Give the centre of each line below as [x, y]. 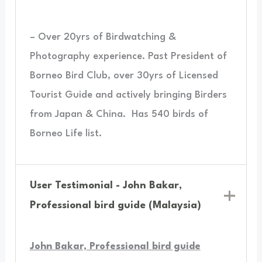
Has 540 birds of [170, 115]
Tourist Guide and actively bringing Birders [128, 95]
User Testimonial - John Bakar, [106, 185]
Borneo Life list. [65, 134]
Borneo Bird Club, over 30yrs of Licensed [124, 76]
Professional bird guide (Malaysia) [116, 205]
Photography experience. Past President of [128, 57]
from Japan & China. [77, 115]
